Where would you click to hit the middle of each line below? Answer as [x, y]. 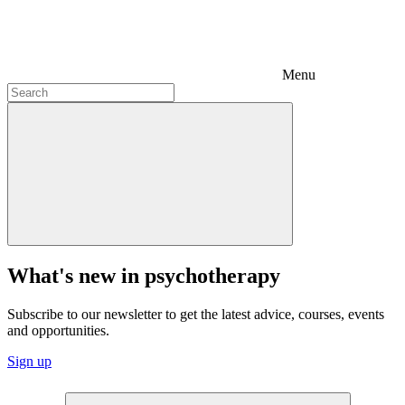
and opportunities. [58, 330]
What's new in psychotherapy [144, 275]
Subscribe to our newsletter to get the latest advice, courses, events [196, 314]
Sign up [29, 361]
